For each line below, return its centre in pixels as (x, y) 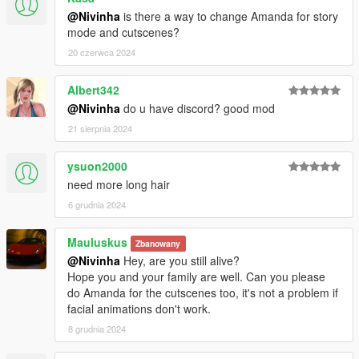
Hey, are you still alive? (180, 261)
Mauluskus (97, 242)
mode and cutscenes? (123, 32)
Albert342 (93, 90)
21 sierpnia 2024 (100, 129)
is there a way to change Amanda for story (229, 16)
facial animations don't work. (139, 309)
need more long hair (119, 185)
